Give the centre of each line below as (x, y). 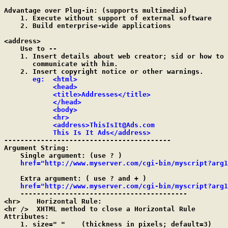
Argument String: (37, 148)
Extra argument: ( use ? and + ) (75, 178)
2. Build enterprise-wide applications (88, 26)
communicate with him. (61, 64)
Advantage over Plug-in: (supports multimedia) (96, 10)
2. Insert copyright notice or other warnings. (104, 72)
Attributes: (26, 217)
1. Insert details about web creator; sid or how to (114, 56)
